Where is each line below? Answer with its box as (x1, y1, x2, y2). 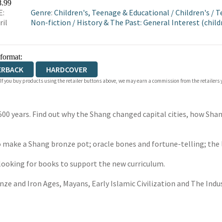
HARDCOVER (46, 64, 87, 75)
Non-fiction (30, 17, 71, 28)
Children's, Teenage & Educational (54, 7, 169, 18)
